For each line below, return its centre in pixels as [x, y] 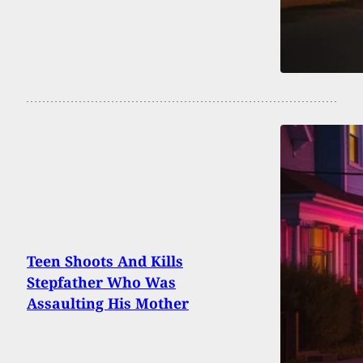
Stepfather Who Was [101, 282]
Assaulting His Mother [108, 303]
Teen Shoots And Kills [105, 261]
